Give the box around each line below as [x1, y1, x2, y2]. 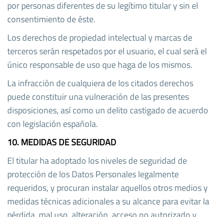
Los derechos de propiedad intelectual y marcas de [7, 31, 192, 44]
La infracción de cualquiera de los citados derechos [7, 76, 193, 90]
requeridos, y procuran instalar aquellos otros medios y [7, 181, 208, 194]
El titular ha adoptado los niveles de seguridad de [7, 154, 187, 167]
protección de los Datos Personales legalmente [7, 167, 179, 181]
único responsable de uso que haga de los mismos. [7, 58, 192, 71]
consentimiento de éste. [7, 12, 95, 26]
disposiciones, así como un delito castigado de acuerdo [7, 103, 208, 117]
